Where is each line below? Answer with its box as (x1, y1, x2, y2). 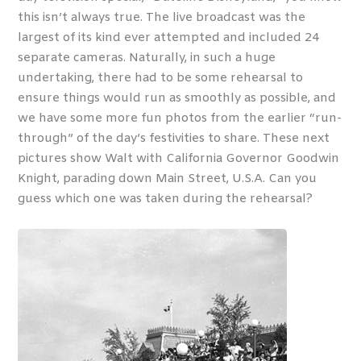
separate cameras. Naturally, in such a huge (18, 50, 276, 67)
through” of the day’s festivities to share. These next (18, 131, 330, 147)
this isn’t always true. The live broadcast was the (18, 10, 306, 27)
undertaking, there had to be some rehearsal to (18, 70, 304, 87)
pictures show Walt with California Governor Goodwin (18, 151, 340, 168)
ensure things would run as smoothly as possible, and (18, 90, 337, 107)
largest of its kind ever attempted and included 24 (18, 30, 320, 47)
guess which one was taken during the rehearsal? (18, 191, 317, 208)
